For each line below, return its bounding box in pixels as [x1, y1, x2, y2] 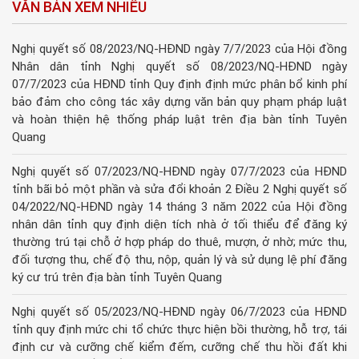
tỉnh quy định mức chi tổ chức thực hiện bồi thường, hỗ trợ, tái [12, 322, 347, 337]
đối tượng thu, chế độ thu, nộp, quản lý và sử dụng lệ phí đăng [12, 252, 347, 268]
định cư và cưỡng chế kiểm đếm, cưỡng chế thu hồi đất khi [12, 340, 347, 355]
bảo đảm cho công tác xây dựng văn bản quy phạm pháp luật [12, 95, 347, 110]
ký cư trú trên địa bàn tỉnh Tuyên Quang [12, 270, 222, 285]
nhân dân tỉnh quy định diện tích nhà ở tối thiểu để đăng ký [12, 217, 347, 232]
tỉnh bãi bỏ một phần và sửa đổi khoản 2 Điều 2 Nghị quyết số [12, 182, 347, 197]
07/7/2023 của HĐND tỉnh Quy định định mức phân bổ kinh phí [12, 77, 347, 92]
